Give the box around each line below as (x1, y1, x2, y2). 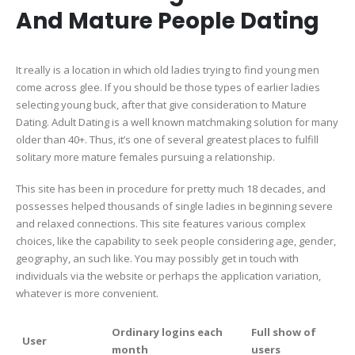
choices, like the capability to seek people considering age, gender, (16, 234, 336, 249)
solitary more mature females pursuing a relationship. (16, 149, 275, 164)
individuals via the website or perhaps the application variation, (16, 269, 321, 284)
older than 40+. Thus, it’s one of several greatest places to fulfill (16, 132, 319, 147)
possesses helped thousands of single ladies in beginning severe (16, 199, 333, 214)
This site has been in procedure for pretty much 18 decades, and (16, 181, 326, 197)
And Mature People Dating (16, 5, 319, 36)
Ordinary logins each (112, 324, 223, 339)
